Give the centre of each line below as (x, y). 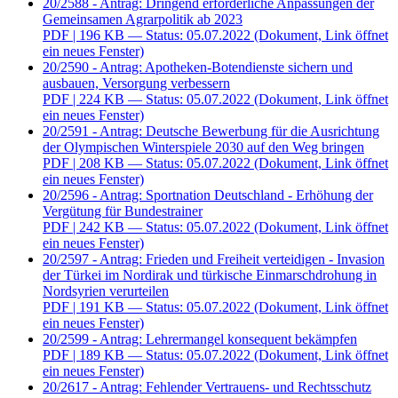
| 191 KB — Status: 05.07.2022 (162, 307)
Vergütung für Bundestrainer (123, 211)
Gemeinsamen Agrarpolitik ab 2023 (143, 20)
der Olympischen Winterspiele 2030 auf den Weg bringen (203, 147)
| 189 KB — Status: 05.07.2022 (162, 355)
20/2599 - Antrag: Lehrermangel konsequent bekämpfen (200, 339)
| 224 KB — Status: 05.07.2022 (162, 99)
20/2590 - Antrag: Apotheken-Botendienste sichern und (198, 68)
